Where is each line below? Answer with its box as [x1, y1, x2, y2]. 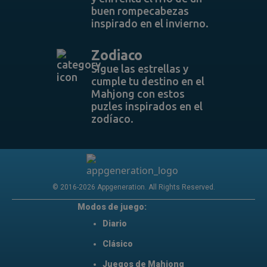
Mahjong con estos [91, 88, 185, 100]
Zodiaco [91, 48, 142, 63]
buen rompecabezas [91, 5, 189, 17]
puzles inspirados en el [91, 100, 203, 112]
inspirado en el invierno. [91, 17, 209, 29]
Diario [102, 219, 127, 228]
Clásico [102, 239, 133, 249]
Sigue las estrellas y [91, 63, 188, 74]
